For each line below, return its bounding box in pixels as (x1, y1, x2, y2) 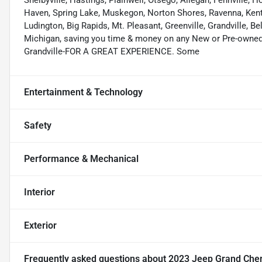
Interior (24, 187, 55, 198)
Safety (24, 120, 51, 132)
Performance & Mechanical (24, 153, 139, 165)
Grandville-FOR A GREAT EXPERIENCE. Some (24, 46, 199, 57)
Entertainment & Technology (24, 87, 143, 98)
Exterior (24, 220, 57, 232)
